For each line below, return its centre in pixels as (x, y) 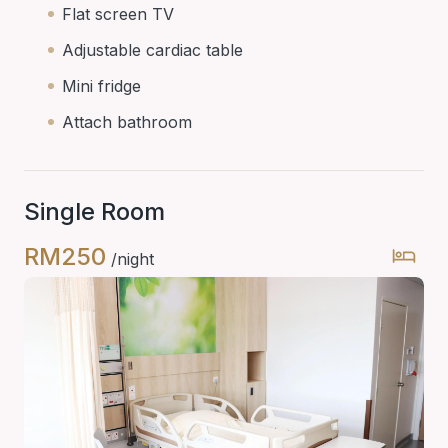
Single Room (94, 211)
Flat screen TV (118, 13)
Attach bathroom (127, 121)
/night (130, 258)
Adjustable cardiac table (152, 49)
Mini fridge (101, 85)
